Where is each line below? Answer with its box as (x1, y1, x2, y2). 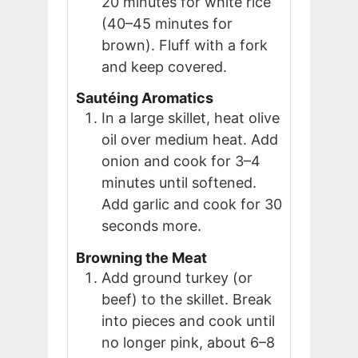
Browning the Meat (76, 249, 207, 266)
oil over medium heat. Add (101, 131, 278, 149)
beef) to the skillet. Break (101, 290, 272, 308)
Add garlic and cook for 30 (101, 196, 282, 213)
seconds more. (101, 217, 201, 235)
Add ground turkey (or (101, 268, 253, 286)
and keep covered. (101, 58, 227, 75)
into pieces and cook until (101, 312, 275, 329)
